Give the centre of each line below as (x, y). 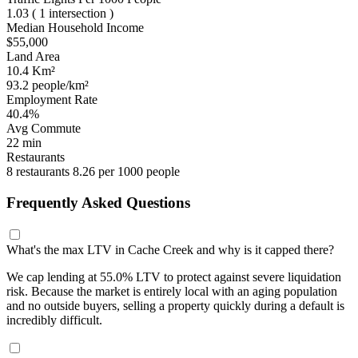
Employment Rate (52, 100)
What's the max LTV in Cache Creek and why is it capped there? (170, 249)
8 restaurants (40, 172)
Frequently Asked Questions (98, 202)
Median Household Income (75, 28)
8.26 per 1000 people (126, 172)
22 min (24, 143)
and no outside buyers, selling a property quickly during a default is (175, 305)
